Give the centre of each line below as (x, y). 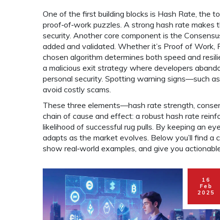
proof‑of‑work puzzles (82, 25)
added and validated (79, 46)
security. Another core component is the (113, 35)
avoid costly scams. (77, 89)
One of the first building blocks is (100, 14)
